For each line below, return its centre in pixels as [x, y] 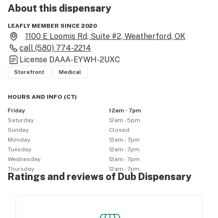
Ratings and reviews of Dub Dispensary [100, 177]
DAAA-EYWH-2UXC [85, 60]
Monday [19, 140]
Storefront [29, 72]
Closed [119, 130]
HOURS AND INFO [35, 97]
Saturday [21, 120]
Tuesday [19, 149]
